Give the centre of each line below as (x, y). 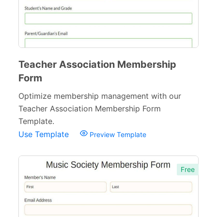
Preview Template (117, 134)
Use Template (45, 134)
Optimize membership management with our (100, 96)
